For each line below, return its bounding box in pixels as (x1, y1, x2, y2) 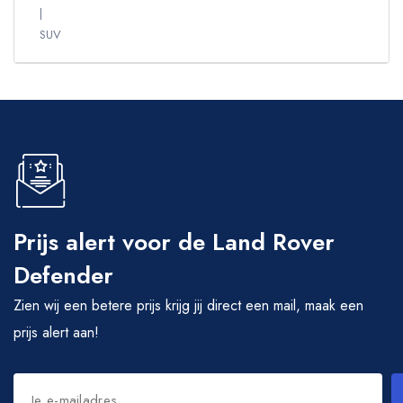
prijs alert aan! (13, 322, 99, 343)
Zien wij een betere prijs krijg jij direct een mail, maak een (13, 295, 363, 316)
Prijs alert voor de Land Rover (13, 225, 335, 259)
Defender (13, 258, 113, 292)
